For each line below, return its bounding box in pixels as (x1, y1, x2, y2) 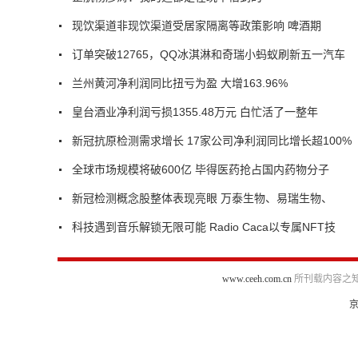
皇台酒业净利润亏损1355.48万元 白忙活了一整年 (72, 105, 318, 119)
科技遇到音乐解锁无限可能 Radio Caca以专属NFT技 (72, 221, 336, 234)
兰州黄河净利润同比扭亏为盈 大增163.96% (72, 77, 288, 90)
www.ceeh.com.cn (221, 273, 292, 285)
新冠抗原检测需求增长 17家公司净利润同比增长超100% (72, 134, 352, 148)
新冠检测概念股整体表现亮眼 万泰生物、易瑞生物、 (72, 192, 332, 205)
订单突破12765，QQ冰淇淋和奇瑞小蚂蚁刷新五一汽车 (72, 48, 345, 62)
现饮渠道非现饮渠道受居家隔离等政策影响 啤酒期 (72, 19, 321, 33)
